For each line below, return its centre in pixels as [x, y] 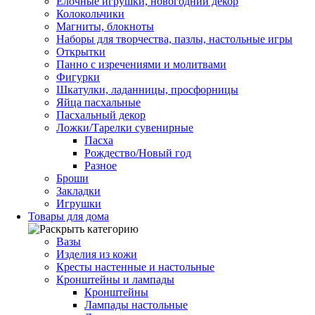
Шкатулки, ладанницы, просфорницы [147, 89]
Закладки [78, 191]
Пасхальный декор [101, 115]
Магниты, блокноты [105, 26]
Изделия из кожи [97, 254]
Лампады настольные [136, 304]
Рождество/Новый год [138, 153]
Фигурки [78, 77]
